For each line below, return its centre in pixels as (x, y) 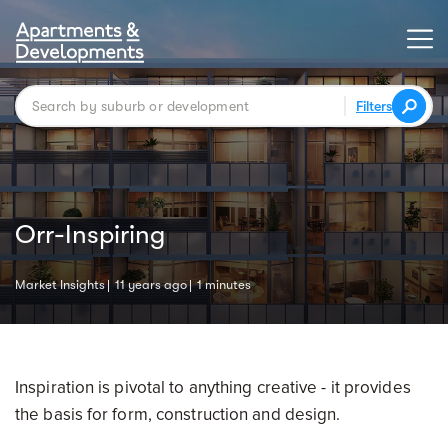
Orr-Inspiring (90, 234)
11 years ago (151, 284)
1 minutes (224, 284)
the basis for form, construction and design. (178, 414)
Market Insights (60, 284)
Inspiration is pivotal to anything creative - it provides (213, 387)
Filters (374, 106)
